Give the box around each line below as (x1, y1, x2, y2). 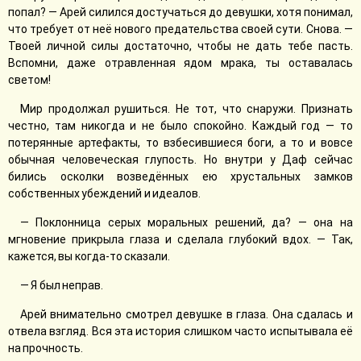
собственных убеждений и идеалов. (8, 187, 201, 200)
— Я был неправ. (20, 279, 103, 292)
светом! (8, 73, 51, 86)
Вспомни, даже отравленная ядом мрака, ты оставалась (8, 56, 353, 69)
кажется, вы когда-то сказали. (8, 250, 170, 263)
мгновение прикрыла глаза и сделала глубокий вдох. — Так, (8, 233, 353, 246)
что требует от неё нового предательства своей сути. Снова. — (8, 23, 353, 35)
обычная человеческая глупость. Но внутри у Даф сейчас (8, 153, 353, 166)
